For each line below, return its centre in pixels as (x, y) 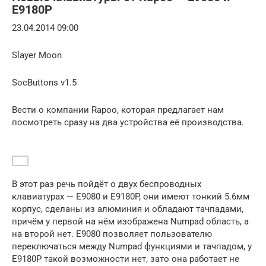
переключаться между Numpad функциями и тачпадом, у (132, 246)
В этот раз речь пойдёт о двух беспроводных (107, 184)
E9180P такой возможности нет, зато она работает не (126, 259)
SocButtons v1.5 (44, 82)
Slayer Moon (37, 55)
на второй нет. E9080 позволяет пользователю (112, 234)
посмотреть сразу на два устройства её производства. (128, 122)
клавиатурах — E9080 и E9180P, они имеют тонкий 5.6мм (131, 196)
